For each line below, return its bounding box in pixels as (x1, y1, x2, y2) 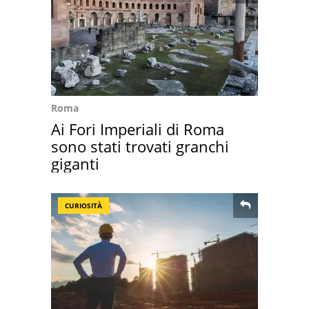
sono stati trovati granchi (51, 136, 229, 157)
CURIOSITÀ (65, 201, 102, 210)
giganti (51, 153, 99, 174)
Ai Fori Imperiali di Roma (51, 119, 224, 139)
